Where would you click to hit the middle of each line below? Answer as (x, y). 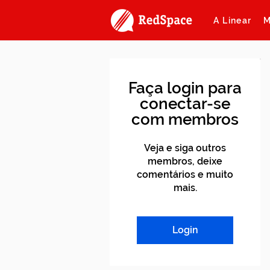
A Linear (233, 20)
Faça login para (185, 88)
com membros (185, 119)
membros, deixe (185, 161)
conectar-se (185, 104)
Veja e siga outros (185, 148)
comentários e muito (185, 174)
